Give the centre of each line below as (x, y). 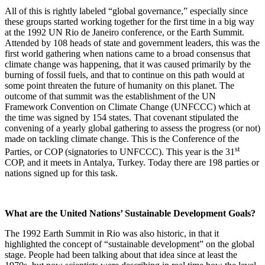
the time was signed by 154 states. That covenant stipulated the (122, 118)
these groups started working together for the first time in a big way (130, 22)
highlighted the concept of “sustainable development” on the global (130, 244)
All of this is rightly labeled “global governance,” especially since (126, 11)
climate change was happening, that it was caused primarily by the (128, 64)
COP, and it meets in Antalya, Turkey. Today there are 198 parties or (132, 163)
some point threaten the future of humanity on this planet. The (119, 86)
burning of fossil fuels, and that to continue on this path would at (125, 75)
